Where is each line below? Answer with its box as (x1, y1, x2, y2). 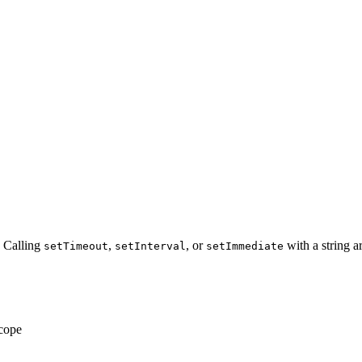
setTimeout (44, 240, 108, 253)
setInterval (115, 240, 186, 253)
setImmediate (206, 240, 284, 253)
